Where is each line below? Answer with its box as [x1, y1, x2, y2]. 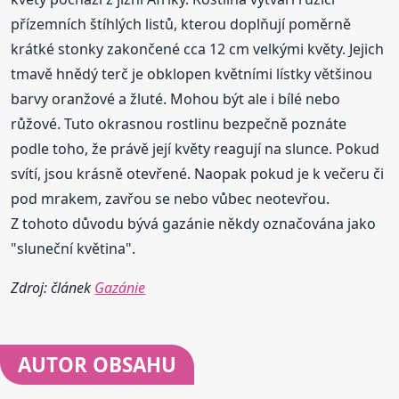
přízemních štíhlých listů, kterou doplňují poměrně [11, 14, 352, 35]
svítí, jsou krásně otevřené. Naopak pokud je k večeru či [11, 164, 385, 184]
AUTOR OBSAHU [18, 351, 176, 379]
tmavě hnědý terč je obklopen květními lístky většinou [11, 64, 373, 85]
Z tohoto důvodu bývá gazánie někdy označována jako [11, 214, 377, 234]
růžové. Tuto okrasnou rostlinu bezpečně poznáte [11, 114, 347, 134]
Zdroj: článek [11, 278, 95, 298]
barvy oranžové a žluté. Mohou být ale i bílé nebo [11, 89, 341, 110]
